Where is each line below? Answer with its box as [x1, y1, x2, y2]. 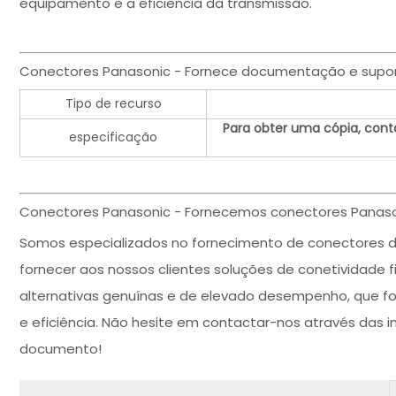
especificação [69, 128, 157, 147]
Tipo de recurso [65, 95, 162, 113]
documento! [19, 339, 102, 359]
